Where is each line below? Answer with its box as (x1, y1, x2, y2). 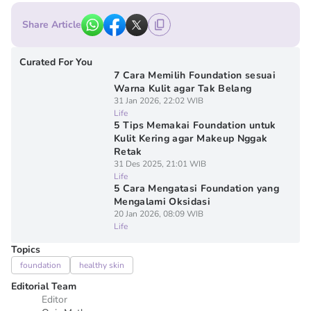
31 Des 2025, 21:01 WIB (113, 158, 206, 169)
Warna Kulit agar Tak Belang (113, 82, 252, 95)
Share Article (22, 18, 81, 31)
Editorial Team (11, 280, 76, 293)
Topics (11, 243, 40, 256)
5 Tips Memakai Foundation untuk (113, 119, 276, 132)
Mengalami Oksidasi (113, 195, 211, 208)
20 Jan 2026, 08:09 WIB (113, 208, 203, 219)
